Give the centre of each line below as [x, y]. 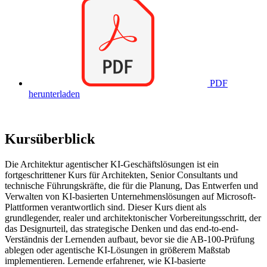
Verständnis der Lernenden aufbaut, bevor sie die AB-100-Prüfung [130, 240]
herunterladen [54, 94]
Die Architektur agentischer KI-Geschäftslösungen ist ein [112, 164]
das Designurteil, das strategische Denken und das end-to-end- [122, 229]
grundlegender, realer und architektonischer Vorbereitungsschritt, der [133, 218]
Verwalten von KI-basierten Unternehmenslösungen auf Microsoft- [130, 197]
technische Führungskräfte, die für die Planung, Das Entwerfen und [131, 186]
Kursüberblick [50, 139]
